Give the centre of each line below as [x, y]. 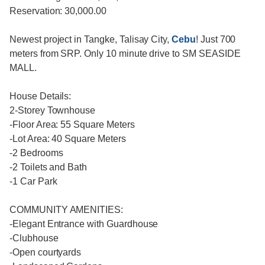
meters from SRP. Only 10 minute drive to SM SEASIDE [125, 54]
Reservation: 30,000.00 [58, 11]
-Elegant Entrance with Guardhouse [84, 224]
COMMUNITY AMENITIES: [67, 210]
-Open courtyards [46, 253]
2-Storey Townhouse [54, 111]
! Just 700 [216, 40]
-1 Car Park [33, 182]
